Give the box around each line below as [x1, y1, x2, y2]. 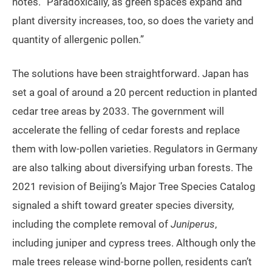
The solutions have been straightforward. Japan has [12, 67, 249, 80]
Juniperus [171, 217, 215, 230]
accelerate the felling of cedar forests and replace [12, 123, 240, 136]
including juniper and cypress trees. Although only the [12, 236, 256, 249]
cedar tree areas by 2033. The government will [12, 104, 224, 117]
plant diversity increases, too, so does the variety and [12, 14, 254, 27]
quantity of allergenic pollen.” [12, 33, 144, 46]
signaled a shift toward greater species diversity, [12, 199, 234, 211]
